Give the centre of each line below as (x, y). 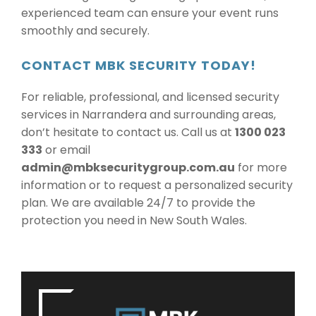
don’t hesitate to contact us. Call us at (128, 132)
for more (261, 168)
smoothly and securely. (85, 31)
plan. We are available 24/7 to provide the (138, 203)
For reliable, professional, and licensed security (150, 97)
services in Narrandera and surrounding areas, (148, 115)
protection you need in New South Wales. (134, 220)
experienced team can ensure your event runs (150, 13)
